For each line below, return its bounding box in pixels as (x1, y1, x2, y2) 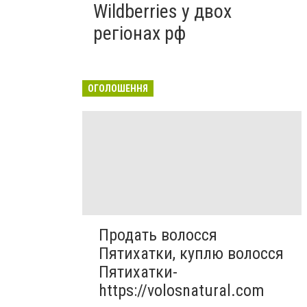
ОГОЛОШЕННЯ (88, 83, 148, 94)
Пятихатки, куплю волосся (99, 244, 284, 264)
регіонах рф (93, 22, 186, 45)
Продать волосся (99, 225, 217, 245)
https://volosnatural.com (99, 281, 265, 301)
